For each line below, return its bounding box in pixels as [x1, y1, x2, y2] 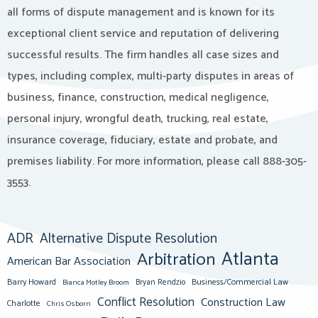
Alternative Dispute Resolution [40, 228, 217, 250]
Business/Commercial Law [192, 275, 288, 289]
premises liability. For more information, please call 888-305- [7, 152, 307, 171]
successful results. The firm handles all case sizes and [7, 45, 279, 65]
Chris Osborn [47, 297, 91, 310]
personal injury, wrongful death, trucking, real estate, [7, 109, 268, 128]
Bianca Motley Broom [62, 276, 129, 289]
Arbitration [137, 246, 215, 274]
